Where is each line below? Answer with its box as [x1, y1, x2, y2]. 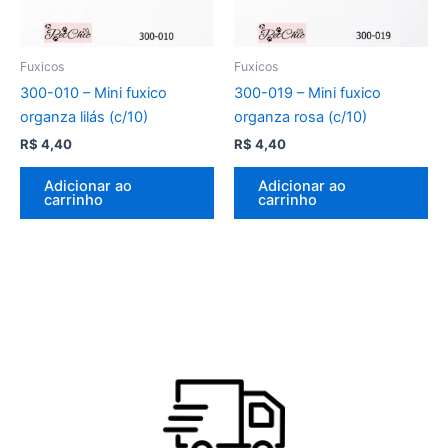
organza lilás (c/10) [20, 108, 148, 127]
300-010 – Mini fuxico [20, 84, 167, 103]
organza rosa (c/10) [234, 108, 367, 127]
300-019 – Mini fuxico [234, 84, 381, 103]
